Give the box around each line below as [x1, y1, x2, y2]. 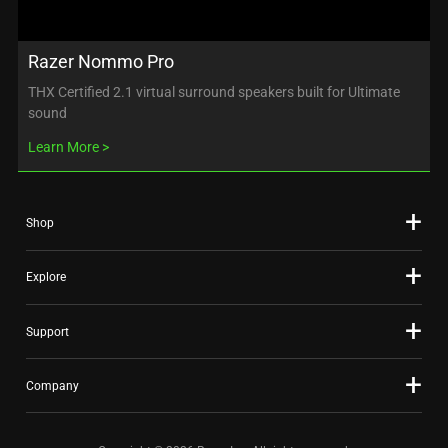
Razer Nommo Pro [28, 50, 174, 72]
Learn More [28, 138, 99, 155]
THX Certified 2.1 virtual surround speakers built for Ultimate [28, 83, 400, 100]
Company [26, 378, 79, 393]
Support [26, 324, 69, 339]
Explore [26, 270, 66, 285]
